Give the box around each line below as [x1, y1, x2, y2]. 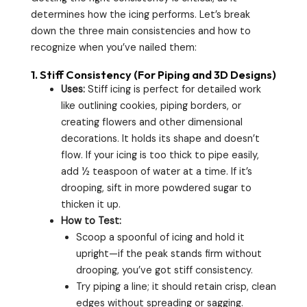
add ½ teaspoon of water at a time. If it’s [60, 164, 252, 178]
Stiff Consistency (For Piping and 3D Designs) [40, 67, 276, 82]
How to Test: [60, 214, 121, 228]
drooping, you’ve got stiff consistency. [75, 263, 253, 277]
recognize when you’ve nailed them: [31, 41, 197, 55]
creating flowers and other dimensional [60, 115, 243, 129]
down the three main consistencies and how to [31, 25, 251, 38]
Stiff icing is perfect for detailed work [84, 82, 261, 96]
